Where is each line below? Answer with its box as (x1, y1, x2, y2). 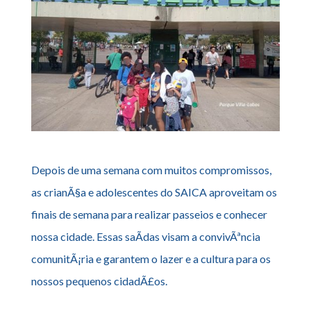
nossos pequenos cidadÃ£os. (31, 274, 167, 287)
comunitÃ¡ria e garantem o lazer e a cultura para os (31, 251, 271, 265)
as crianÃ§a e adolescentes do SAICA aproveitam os (31, 185, 277, 199)
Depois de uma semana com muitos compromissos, (31, 162, 271, 176)
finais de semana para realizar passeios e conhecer (31, 207, 267, 221)
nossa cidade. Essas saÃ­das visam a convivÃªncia (31, 229, 260, 243)
